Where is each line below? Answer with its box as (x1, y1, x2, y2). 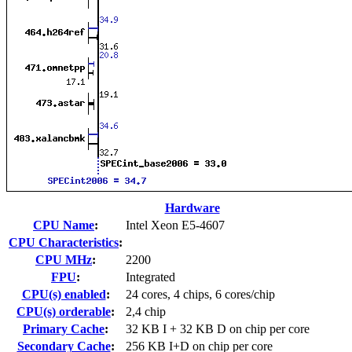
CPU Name (33, 218, 94, 232)
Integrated (126, 269, 175, 284)
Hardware (164, 200, 220, 214)
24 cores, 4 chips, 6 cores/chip (126, 287, 275, 301)
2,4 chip (126, 304, 166, 318)
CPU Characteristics (9, 235, 119, 249)
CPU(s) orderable (16, 304, 111, 318)
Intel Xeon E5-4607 (126, 218, 225, 232)
